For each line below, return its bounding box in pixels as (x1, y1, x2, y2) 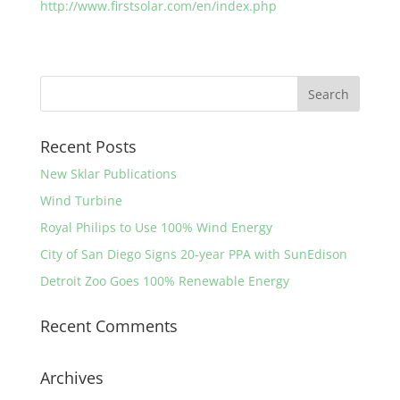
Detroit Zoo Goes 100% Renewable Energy (39, 272, 289, 289)
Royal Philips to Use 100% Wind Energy (39, 219, 272, 236)
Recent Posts (39, 136, 137, 157)
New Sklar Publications (39, 165, 177, 182)
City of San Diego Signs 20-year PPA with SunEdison (39, 246, 347, 262)
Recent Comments (39, 315, 178, 337)
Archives (39, 367, 104, 388)
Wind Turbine (39, 192, 122, 209)
